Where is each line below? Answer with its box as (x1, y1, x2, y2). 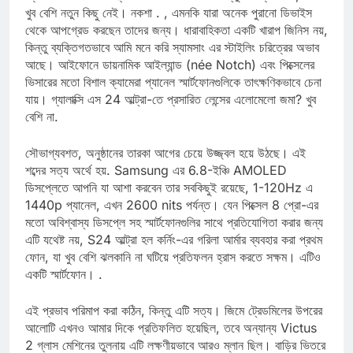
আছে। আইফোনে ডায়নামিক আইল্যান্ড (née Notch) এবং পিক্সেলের (25, 71, 314, 87)
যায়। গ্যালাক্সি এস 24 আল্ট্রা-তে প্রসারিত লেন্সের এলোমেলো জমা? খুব (25, 106, 316, 122)
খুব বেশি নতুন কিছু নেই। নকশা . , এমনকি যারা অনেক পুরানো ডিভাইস (25, 19, 312, 35)
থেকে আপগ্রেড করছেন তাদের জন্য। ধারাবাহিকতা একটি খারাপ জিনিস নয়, (25, 36, 328, 53)
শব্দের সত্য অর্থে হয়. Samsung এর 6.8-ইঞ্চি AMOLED (25, 176, 287, 193)
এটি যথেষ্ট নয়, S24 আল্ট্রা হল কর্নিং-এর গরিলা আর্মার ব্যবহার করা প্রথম (25, 246, 322, 262)
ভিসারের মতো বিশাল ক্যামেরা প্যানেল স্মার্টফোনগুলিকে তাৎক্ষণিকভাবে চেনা (25, 88, 321, 105)
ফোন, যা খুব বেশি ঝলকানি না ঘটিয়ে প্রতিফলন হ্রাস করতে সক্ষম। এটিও (25, 263, 321, 280)
